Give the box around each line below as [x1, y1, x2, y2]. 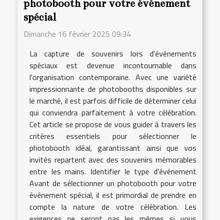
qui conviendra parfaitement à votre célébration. [29, 107, 196, 119]
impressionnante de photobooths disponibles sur [29, 83, 196, 95]
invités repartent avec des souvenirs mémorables [29, 154, 196, 166]
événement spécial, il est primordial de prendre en [29, 189, 196, 201]
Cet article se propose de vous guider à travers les [29, 118, 196, 131]
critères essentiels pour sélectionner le [29, 130, 196, 142]
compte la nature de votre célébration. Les [29, 201, 196, 213]
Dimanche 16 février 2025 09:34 [24, 28, 131, 40]
